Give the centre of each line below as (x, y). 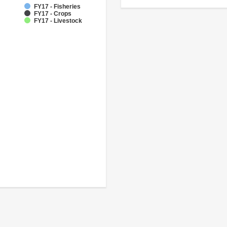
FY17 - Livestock (58, 21)
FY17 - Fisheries (57, 7)
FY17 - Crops (53, 14)
